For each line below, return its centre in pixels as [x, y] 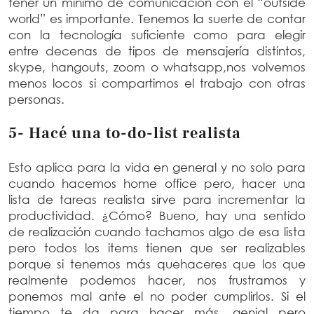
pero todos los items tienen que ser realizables [157, 247]
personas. [38, 99]
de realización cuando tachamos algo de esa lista [157, 231]
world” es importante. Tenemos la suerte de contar [157, 18]
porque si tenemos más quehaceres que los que [157, 264]
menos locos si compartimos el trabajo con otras [157, 83]
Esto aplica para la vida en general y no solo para [157, 167]
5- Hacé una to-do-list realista [127, 133]
